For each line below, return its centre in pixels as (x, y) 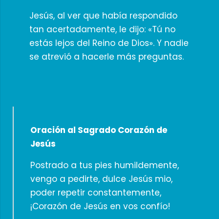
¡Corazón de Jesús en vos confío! (100, 206)
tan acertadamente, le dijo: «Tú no (102, 29)
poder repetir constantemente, (96, 192)
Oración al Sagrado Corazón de (99, 130)
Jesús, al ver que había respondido (103, 16)
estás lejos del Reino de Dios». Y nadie (109, 43)
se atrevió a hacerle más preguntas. (106, 57)
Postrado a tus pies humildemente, (104, 165)
